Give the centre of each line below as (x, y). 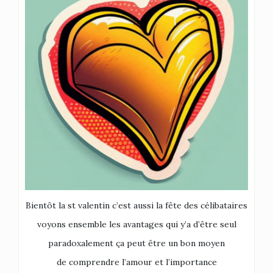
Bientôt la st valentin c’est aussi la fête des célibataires (136, 205)
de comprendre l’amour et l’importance (136, 262)
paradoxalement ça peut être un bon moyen (136, 243)
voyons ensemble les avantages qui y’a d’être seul (136, 224)
